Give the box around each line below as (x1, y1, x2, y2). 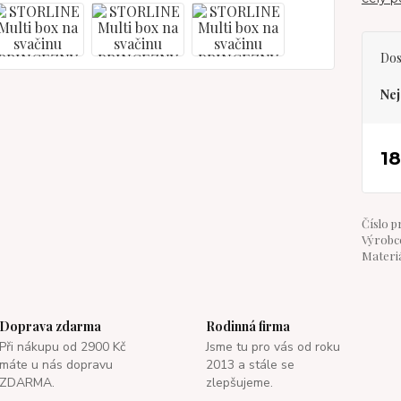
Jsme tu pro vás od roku (205, 338, 340, 355)
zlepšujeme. (205, 374, 273, 391)
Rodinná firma (205, 318, 290, 335)
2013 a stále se (205, 356, 294, 373)
